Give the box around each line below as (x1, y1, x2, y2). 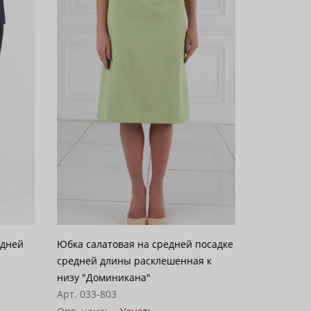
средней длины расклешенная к (56, 253, 212, 267)
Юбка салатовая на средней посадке (56, 237, 233, 251)
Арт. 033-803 (56, 287, 117, 301)
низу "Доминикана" (56, 270, 151, 284)
